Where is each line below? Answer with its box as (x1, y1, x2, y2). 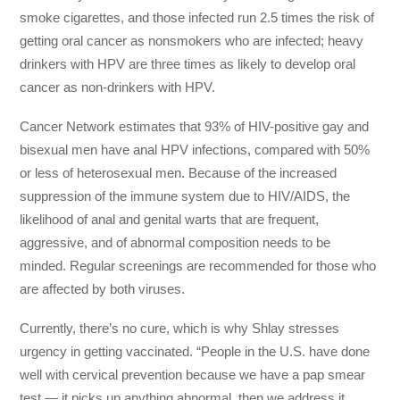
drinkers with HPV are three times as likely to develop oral (20, 55, 356, 71)
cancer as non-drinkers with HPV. (20, 79, 216, 95)
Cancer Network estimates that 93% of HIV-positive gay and (20, 119, 370, 134)
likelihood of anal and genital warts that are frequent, (20, 212, 320, 227)
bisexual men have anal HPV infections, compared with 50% (20, 142, 371, 157)
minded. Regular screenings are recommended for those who (20, 258, 377, 273)
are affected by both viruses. (20, 281, 186, 296)
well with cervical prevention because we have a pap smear (20, 367, 366, 383)
